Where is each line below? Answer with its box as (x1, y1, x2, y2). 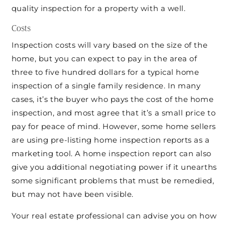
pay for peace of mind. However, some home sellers (11, 121, 216, 131)
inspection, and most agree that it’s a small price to (11, 107, 216, 118)
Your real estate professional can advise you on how (11, 210, 217, 220)
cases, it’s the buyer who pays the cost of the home (11, 94, 214, 104)
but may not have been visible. (11, 189, 134, 199)
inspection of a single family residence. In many (11, 80, 201, 90)
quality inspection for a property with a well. (11, 3, 186, 13)
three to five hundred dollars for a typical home (11, 67, 199, 77)
